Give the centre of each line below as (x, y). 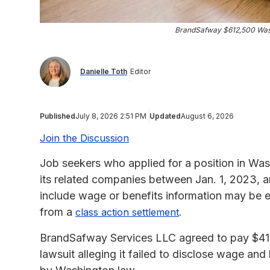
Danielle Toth (104, 72)
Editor (140, 72)
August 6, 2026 (207, 116)
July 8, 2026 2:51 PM (111, 116)
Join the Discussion (84, 138)
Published (58, 116)
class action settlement (127, 212)
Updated (165, 116)
